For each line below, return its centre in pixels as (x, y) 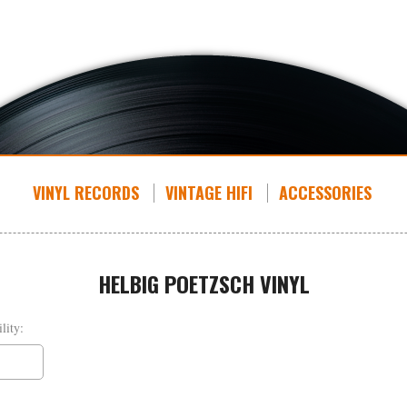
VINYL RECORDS (85, 193)
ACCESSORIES (325, 193)
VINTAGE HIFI (208, 193)
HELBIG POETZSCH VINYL (203, 283)
